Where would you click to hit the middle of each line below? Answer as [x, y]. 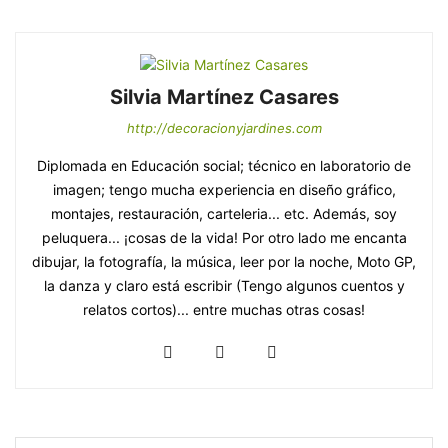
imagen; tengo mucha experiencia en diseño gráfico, [224, 190]
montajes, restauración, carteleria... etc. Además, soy [224, 214]
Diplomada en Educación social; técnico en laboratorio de [224, 166]
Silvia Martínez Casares [224, 97]
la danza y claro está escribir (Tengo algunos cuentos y [224, 286]
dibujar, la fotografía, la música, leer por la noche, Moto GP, [224, 262]
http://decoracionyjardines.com [224, 128]
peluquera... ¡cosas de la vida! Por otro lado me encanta [224, 238]
